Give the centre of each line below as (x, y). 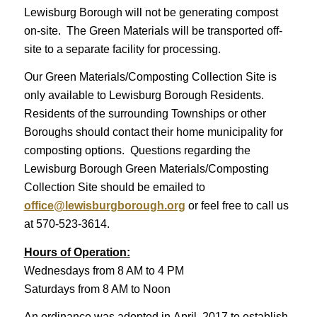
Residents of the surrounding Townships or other (145, 114)
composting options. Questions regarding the (137, 151)
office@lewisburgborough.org (104, 206)
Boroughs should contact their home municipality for (153, 132)
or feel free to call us (237, 206)
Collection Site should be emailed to (114, 188)
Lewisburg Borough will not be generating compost (151, 12)
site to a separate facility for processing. (122, 49)
